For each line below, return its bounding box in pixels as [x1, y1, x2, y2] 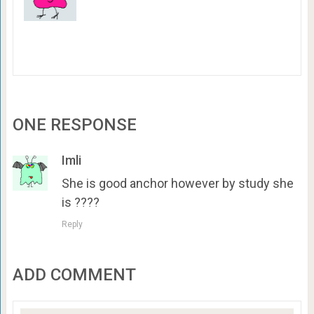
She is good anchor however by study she [61, 176, 294, 191]
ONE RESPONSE [12, 115, 137, 135]
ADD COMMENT [12, 265, 136, 285]
